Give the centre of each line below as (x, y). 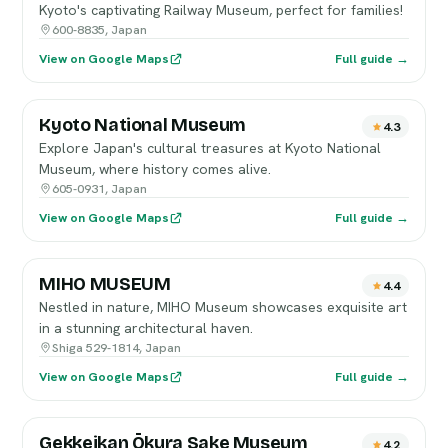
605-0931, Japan (100, 188)
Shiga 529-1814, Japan (117, 347)
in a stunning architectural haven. (146, 328)
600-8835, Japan (100, 29)
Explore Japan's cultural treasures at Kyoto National (210, 148)
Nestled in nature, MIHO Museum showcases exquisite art (223, 307)
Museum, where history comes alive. (155, 169)
